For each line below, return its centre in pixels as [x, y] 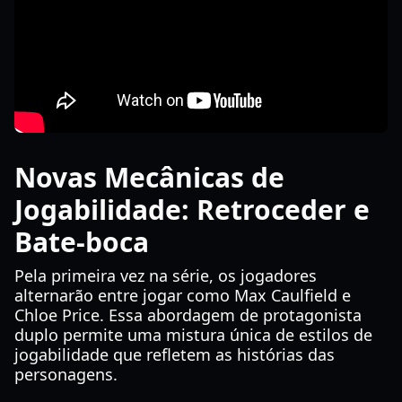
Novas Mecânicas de [149, 177]
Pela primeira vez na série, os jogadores [166, 275]
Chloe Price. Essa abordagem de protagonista [188, 315]
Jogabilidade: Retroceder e [192, 210]
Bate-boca [82, 242]
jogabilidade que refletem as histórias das [175, 354]
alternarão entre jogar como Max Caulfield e [183, 295]
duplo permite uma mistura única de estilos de [193, 335]
